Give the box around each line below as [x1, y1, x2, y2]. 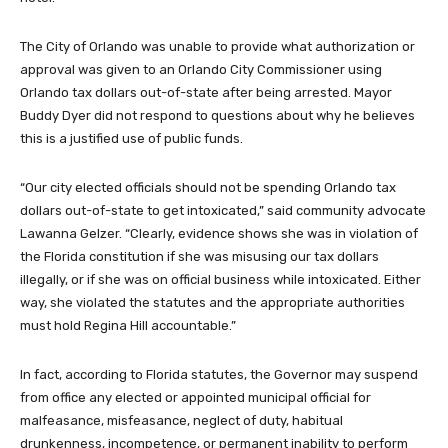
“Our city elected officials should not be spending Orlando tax [20, 180, 396, 195]
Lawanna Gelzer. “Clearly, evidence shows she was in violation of [20, 226, 418, 241]
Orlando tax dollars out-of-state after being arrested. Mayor [20, 85, 392, 100]
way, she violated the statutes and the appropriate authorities [20, 295, 405, 310]
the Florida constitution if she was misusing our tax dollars [20, 249, 379, 264]
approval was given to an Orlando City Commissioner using [20, 62, 382, 77]
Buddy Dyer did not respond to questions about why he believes [20, 108, 415, 123]
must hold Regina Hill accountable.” [20, 318, 236, 333]
